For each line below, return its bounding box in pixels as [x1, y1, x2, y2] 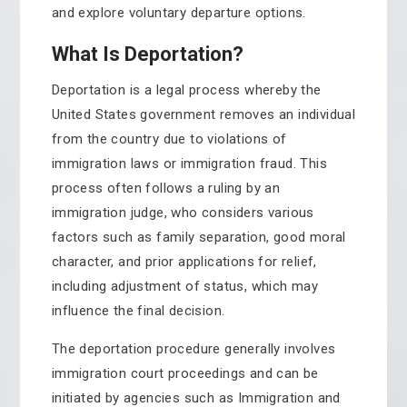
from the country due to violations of [51, 131, 287, 147]
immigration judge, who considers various [51, 204, 314, 221]
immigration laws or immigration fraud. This [51, 155, 327, 172]
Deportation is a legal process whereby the [51, 82, 322, 98]
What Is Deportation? [51, 43, 243, 65]
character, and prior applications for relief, [51, 253, 317, 270]
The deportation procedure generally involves [51, 341, 336, 357]
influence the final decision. [51, 303, 225, 319]
